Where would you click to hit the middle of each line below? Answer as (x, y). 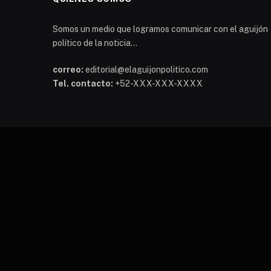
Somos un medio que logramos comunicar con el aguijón (160, 29)
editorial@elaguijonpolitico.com (146, 69)
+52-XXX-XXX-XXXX (158, 83)
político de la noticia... (95, 43)
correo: (68, 69)
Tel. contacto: (83, 83)
